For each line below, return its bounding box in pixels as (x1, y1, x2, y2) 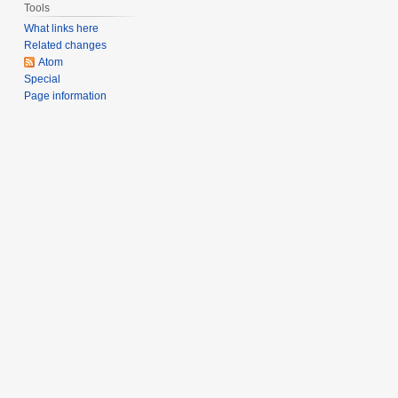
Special (24, 73, 61, 86)
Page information (24, 90, 107, 103)
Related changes (24, 39, 107, 52)
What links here (24, 22, 99, 36)
